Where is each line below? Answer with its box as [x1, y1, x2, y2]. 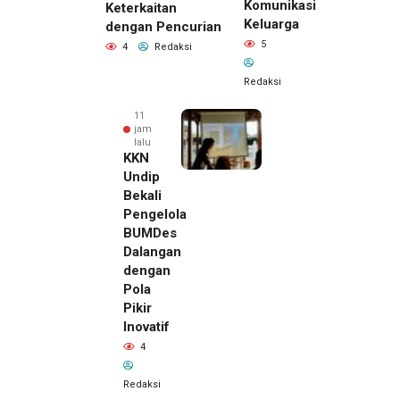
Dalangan [123, 244, 181, 261]
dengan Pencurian [105, 18, 221, 35]
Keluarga [244, 16, 299, 33]
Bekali [123, 187, 162, 204]
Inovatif [123, 319, 170, 336]
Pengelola [123, 206, 187, 223]
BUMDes [123, 225, 177, 242]
